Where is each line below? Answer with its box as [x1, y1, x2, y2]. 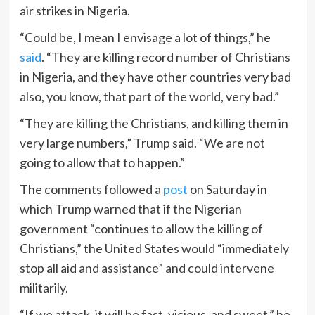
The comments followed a [19, 181, 163, 198]
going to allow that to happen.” [19, 155, 185, 171]
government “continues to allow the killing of [19, 221, 263, 237]
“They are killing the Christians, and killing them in [19, 115, 288, 131]
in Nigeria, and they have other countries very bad [19, 69, 291, 85]
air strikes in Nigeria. [19, 3, 130, 19]
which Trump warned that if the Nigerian [19, 201, 242, 217]
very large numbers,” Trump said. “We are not [19, 135, 265, 151]
